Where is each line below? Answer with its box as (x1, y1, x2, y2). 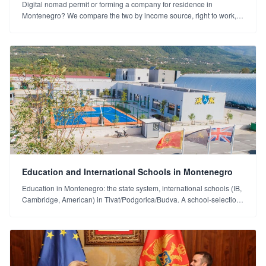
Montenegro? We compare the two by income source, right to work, (22, 9, 236, 20)
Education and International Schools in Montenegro (22, 165, 233, 178)
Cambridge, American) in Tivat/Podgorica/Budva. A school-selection (22, 194, 240, 204)
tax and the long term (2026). (22, 21, 115, 31)
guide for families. (22, 205, 79, 216)
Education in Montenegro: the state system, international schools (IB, (22, 182, 242, 193)
